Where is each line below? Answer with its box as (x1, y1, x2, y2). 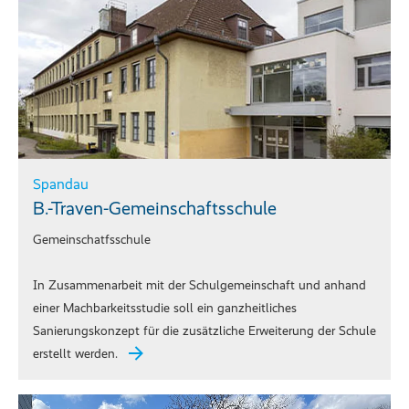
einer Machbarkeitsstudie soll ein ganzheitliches (33, 300, 297, 317)
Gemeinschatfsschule (33, 232, 151, 248)
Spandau (33, 175, 89, 194)
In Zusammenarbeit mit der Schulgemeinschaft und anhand (33, 278, 366, 294)
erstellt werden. (33, 346, 118, 362)
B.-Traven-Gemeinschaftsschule (33, 197, 277, 220)
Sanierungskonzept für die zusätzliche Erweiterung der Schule (33, 323, 376, 340)
